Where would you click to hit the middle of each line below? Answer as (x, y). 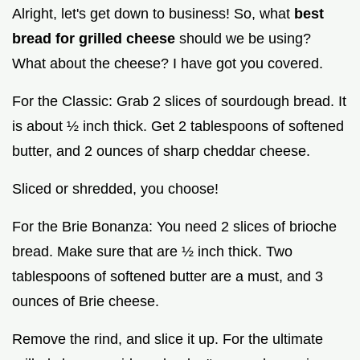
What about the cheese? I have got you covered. (168, 64)
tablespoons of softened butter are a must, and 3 (168, 277)
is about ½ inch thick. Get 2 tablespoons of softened (178, 127)
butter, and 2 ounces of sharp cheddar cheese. (161, 151)
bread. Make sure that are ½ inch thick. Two (152, 252)
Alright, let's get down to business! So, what (153, 14)
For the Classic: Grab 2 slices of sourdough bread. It (179, 102)
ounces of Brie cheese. (86, 302)
